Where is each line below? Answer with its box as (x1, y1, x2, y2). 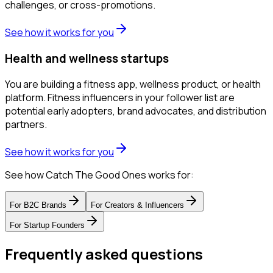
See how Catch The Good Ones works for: (5, 168, 194, 182)
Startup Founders (24, 221, 85, 230)
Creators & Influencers (105, 200, 184, 210)
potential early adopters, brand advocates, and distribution (5, 104, 266, 118)
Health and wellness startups (5, 50, 169, 66)
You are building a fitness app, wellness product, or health (5, 77, 261, 91)
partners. (5, 118, 47, 132)
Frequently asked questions (5, 244, 203, 264)
